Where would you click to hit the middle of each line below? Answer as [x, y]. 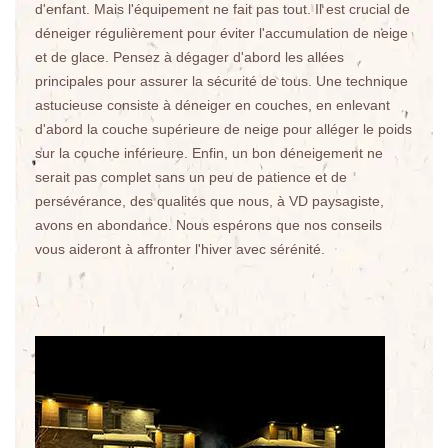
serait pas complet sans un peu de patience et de [191, 177]
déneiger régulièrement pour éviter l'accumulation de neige [221, 33]
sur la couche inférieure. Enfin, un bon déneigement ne [209, 153]
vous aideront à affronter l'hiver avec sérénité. [180, 249]
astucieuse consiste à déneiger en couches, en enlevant [212, 105]
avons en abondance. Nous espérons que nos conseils [208, 225]
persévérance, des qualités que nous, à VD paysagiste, [209, 201]
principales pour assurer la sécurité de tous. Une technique [221, 81]
